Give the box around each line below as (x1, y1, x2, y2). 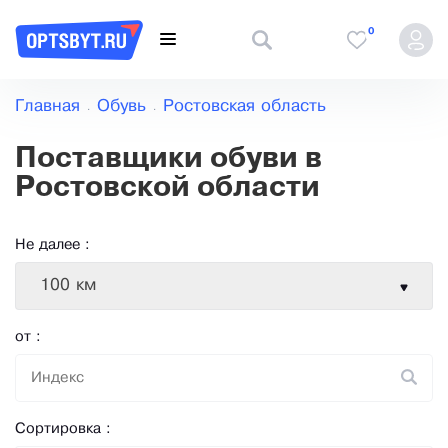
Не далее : (15, 238, 90, 253)
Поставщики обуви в (15, 147, 322, 173)
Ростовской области (15, 176, 320, 202)
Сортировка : (15, 422, 111, 437)
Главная (15, 99, 80, 115)
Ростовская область (163, 99, 326, 115)
